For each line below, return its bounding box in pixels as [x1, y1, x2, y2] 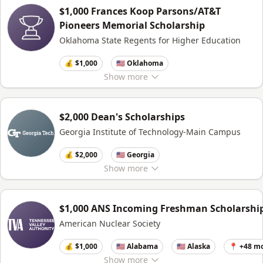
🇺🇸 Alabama [116, 241, 158, 251]
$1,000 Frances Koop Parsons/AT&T [59, 5, 221, 18]
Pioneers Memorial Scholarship [59, 19, 205, 32]
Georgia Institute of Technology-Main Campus [59, 126, 241, 137]
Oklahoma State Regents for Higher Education [59, 35, 241, 46]
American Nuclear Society [59, 218, 160, 229]
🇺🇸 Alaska [177, 241, 210, 251]
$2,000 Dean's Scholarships [59, 110, 185, 123]
